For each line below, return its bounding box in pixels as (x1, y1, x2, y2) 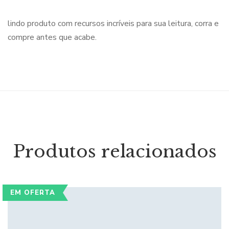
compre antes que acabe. (8, 32, 97, 43)
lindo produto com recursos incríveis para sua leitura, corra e (8, 18, 219, 29)
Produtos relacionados (12, 141, 217, 162)
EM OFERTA (10, 188, 55, 197)
